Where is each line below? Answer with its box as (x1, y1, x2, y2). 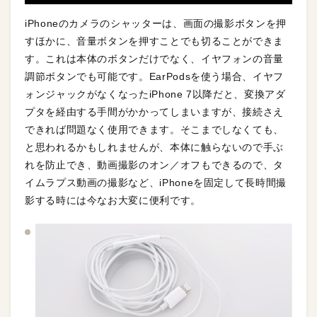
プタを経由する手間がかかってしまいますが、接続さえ (25, 106, 284, 118)
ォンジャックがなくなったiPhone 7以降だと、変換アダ (25, 88, 286, 100)
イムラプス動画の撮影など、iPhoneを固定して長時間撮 (25, 177, 287, 189)
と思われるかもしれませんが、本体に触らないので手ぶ (25, 142, 284, 154)
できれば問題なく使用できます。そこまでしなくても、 (25, 124, 284, 136)
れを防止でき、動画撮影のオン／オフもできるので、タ (25, 159, 284, 171)
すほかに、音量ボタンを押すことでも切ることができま (25, 35, 284, 47)
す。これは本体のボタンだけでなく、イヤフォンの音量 (25, 53, 284, 65)
